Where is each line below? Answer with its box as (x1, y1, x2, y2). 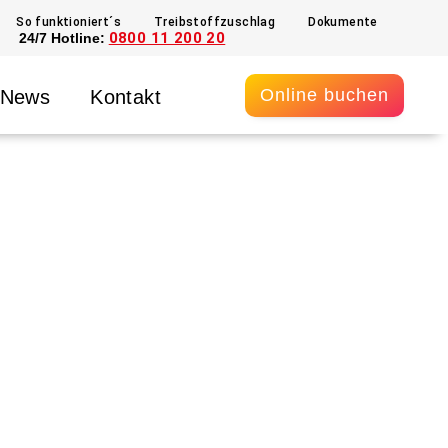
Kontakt (90, 85, 161, 108)
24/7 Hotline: (18, 30, 109, 46)
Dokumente (308, 15, 378, 29)
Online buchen (260, 85, 389, 106)
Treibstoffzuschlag (154, 15, 276, 29)
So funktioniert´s (16, 15, 121, 29)
